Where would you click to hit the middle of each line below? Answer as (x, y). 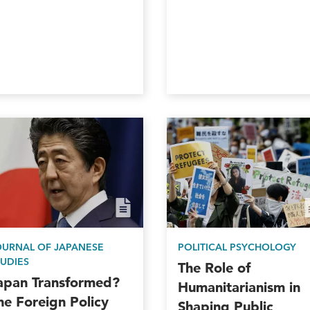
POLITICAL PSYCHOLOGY (237, 247)
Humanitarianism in (239, 288)
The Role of (214, 268)
